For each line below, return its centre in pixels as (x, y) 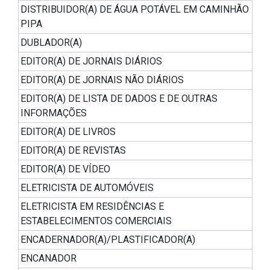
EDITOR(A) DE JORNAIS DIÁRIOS (91, 61)
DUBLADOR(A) (51, 43)
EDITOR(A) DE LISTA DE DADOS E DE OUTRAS (119, 99)
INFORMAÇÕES (54, 113)
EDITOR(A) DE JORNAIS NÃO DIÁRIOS (102, 80)
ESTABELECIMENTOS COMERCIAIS (96, 221)
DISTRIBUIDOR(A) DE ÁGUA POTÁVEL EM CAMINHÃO (135, 10)
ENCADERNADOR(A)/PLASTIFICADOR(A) (108, 240)
